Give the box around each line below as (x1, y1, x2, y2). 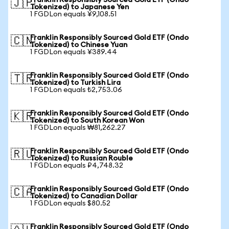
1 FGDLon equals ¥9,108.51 (30, 11, 117, 18)
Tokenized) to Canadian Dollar (30, 193, 138, 200)
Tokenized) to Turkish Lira (30, 79, 121, 86)
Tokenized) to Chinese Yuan (30, 41, 127, 49)
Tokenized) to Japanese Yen (30, 4, 129, 11)
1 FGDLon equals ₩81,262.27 (30, 124, 126, 131)
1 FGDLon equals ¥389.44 (30, 49, 117, 56)
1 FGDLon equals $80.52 (30, 200, 110, 207)
